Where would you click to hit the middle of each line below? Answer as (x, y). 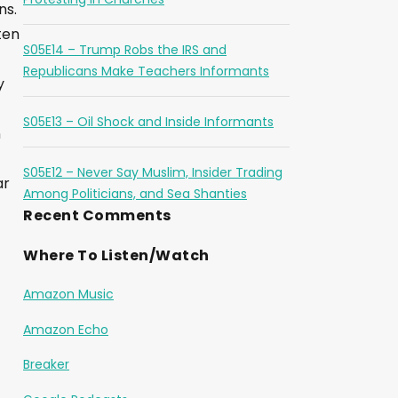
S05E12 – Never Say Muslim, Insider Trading (153, 172)
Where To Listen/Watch (116, 255)
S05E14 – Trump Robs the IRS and (125, 50)
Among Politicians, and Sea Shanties (135, 194)
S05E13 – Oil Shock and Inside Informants (148, 122)
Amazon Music (68, 294)
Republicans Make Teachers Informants (146, 71)
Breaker (46, 364)
